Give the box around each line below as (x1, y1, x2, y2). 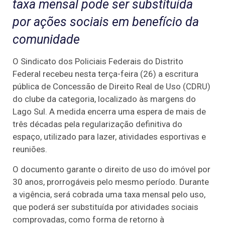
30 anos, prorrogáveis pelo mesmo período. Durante (13, 176, 209, 187)
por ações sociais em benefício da (13, 14, 199, 29)
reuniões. (13, 144, 47, 155)
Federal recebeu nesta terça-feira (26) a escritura (13, 69, 198, 79)
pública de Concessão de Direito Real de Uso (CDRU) (13, 81, 210, 92)
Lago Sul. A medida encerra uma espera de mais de (13, 106, 206, 117)
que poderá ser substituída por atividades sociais (13, 201, 198, 212)
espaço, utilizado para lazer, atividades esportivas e (13, 132, 206, 142)
